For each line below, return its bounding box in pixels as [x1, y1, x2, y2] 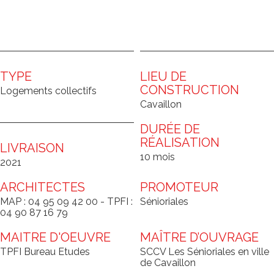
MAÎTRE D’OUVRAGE [140, 230, 259, 245]
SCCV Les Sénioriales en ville [140, 246, 269, 257]
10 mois [140, 151, 175, 163]
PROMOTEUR [140, 180, 218, 194]
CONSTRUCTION [140, 83, 239, 97]
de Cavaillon [140, 257, 196, 268]
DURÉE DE [140, 122, 200, 136]
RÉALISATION [140, 135, 220, 150]
